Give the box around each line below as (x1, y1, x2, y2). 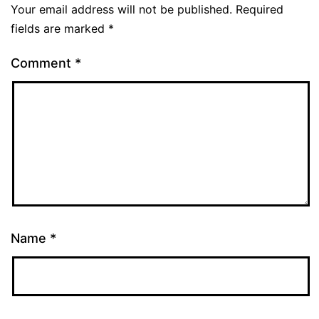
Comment (11, 55, 75, 70)
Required (236, 1, 283, 16)
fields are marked (11, 21, 108, 36)
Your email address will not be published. (11, 1, 232, 16)
